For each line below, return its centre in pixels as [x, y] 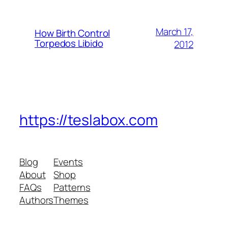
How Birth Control [73, 33]
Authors [37, 200]
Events [68, 162]
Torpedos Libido [69, 44]
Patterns [72, 187]
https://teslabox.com [89, 120]
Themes [71, 200]
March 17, [174, 32]
